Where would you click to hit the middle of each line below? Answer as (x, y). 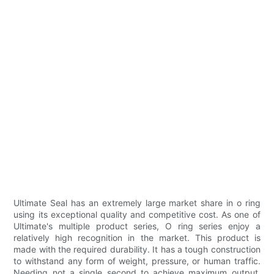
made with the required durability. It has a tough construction (137, 250)
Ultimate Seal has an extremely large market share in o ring (137, 203)
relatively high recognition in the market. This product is (137, 238)
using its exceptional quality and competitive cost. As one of (137, 215)
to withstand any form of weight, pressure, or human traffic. (137, 261)
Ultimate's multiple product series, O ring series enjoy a (137, 226)
